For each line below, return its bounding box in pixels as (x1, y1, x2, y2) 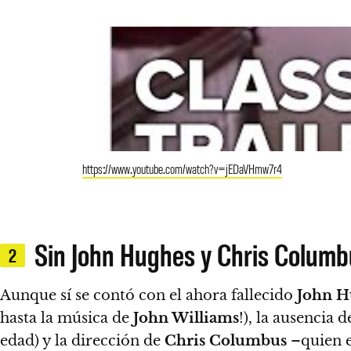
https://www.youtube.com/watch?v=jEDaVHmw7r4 (82, 160, 282, 177)
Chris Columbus (161, 332, 287, 349)
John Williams (133, 309, 239, 327)
